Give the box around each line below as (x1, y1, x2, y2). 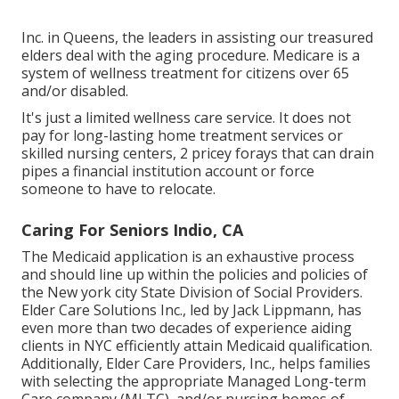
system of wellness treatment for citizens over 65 (21, 63, 349, 84)
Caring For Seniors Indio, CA (21, 219, 243, 241)
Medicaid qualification (226, 336, 370, 356)
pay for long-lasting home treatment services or (21, 126, 343, 146)
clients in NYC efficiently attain (21, 336, 226, 356)
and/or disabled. (21, 81, 128, 102)
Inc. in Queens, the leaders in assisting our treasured (21, 28, 373, 48)
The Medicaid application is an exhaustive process (21, 247, 354, 267)
